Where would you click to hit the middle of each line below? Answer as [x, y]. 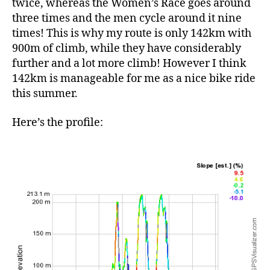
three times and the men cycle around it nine [127, 19]
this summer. [45, 94]
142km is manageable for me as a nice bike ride [134, 79]
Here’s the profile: [58, 122]
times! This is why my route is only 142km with [132, 34]
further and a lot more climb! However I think [129, 64]
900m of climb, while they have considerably [127, 49]
